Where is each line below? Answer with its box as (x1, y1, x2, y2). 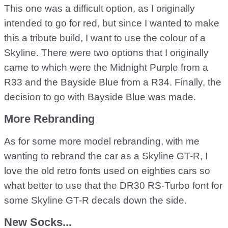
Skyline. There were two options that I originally (4, 47, 209, 58)
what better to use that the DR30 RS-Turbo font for (4, 180, 222, 191)
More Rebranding (4, 112, 95, 125)
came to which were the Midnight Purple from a (4, 62, 208, 73)
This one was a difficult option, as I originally (4, 3, 195, 14)
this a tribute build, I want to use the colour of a (4, 33, 206, 43)
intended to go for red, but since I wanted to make (4, 18, 219, 28)
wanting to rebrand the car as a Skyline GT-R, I (4, 151, 208, 161)
